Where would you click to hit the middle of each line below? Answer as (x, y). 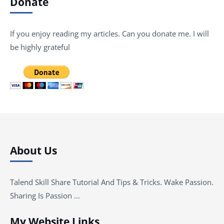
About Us (33, 150)
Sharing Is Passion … (45, 196)
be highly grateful (40, 47)
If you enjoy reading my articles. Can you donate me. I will (109, 34)
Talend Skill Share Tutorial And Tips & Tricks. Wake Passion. (112, 182)
